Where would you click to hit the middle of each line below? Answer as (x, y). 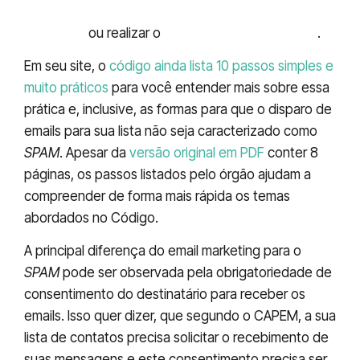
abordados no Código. (91, 218)
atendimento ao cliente (241, 33)
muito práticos (66, 88)
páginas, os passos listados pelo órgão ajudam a (168, 175)
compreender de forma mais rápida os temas (157, 196)
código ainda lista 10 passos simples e (221, 66)
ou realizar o (125, 33)
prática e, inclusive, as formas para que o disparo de (178, 110)
